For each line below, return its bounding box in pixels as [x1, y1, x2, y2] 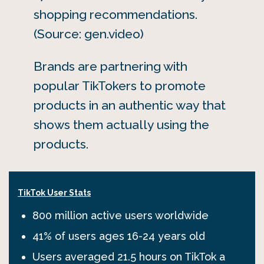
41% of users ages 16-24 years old [32, 229, 205, 242]
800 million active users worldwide [32, 209, 209, 222]
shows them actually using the [33, 117, 209, 132]
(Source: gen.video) [33, 27, 144, 42]
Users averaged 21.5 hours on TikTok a [32, 250, 225, 263]
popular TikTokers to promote [33, 78, 206, 93]
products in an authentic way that [33, 97, 226, 113]
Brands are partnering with [33, 58, 187, 74]
